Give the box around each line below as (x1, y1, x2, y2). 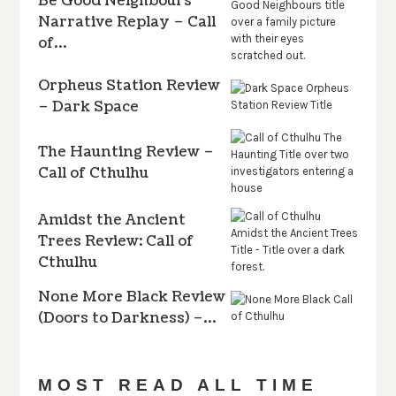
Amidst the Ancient (37, 210, 186, 231)
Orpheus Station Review (37, 76, 220, 96)
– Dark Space (37, 97, 139, 118)
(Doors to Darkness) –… (37, 308, 216, 329)
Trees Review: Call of (37, 232, 194, 252)
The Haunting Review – (37, 142, 214, 163)
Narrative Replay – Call (37, 11, 216, 32)
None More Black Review (37, 287, 225, 308)
